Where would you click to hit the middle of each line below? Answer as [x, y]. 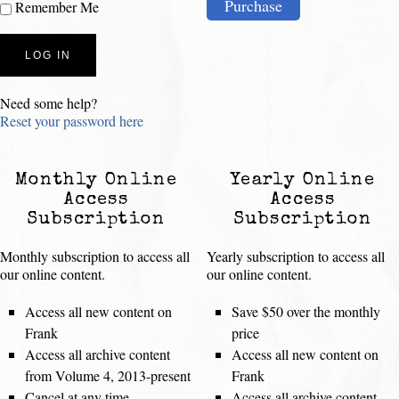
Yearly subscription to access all [296, 256]
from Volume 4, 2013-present [108, 376]
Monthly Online [96, 181]
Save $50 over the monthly [306, 312]
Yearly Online [303, 181]
